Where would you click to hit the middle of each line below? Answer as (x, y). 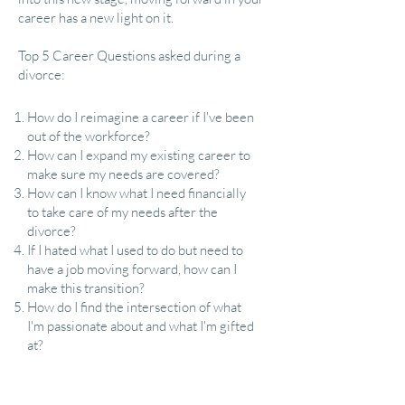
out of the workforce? (89, 136)
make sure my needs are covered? (123, 174)
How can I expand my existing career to (139, 155)
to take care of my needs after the (122, 212)
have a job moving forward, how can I (132, 269)
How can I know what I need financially (137, 193)
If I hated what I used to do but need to (135, 250)
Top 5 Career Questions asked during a (129, 56)
